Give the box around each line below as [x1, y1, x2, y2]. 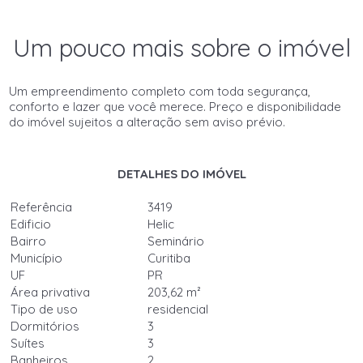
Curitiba [147, 250, 191, 266]
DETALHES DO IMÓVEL [117, 166, 246, 181]
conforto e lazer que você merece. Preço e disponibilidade [9, 99, 342, 114]
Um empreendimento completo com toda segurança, [9, 83, 311, 99]
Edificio [11, 216, 52, 232]
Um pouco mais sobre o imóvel [12, 32, 351, 63]
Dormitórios [11, 318, 80, 334]
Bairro [11, 233, 47, 249]
